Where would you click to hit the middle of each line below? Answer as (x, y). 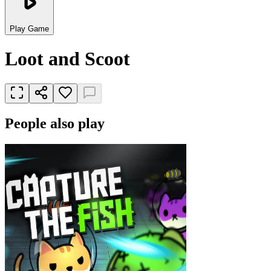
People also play (55, 123)
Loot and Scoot (67, 59)
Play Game (29, 29)
